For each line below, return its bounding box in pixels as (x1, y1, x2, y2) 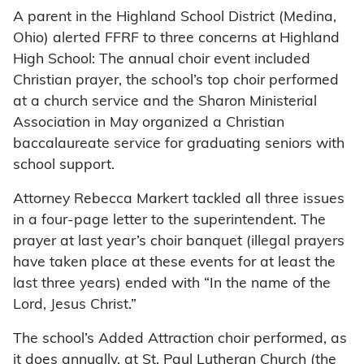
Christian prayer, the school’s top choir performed (13, 74, 339, 89)
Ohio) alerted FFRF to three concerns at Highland (13, 32, 340, 46)
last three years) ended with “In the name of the (13, 277, 331, 292)
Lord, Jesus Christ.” (13, 298, 136, 313)
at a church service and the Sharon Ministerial (13, 95, 317, 110)
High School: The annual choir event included (13, 53, 310, 67)
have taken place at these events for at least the (13, 256, 336, 271)
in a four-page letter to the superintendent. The (13, 214, 326, 228)
